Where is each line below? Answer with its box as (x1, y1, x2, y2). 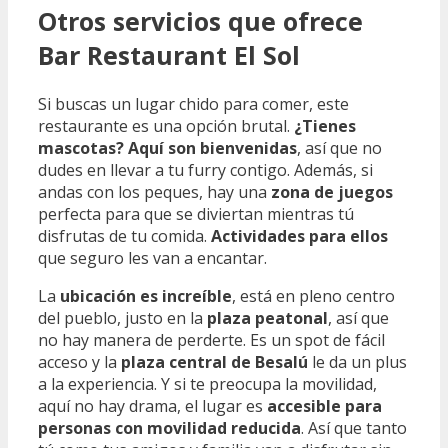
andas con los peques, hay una (38, 180, 271, 203)
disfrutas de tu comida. (38, 224, 211, 247)
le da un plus (308, 350, 407, 373)
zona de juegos (271, 180, 393, 203)
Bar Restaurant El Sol (38, 37, 300, 72)
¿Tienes (294, 114, 356, 137)
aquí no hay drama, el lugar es (38, 394, 267, 417)
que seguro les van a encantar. (38, 246, 267, 269)
